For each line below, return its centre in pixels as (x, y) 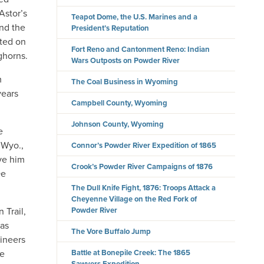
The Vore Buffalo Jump (111, 232)
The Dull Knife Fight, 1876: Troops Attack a (144, 188)
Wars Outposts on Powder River (126, 61)
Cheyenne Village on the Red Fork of (134, 199)
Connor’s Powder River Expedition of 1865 (144, 146)
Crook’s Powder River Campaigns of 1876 (142, 167)
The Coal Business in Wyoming (125, 82)
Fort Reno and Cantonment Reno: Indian (141, 49)
